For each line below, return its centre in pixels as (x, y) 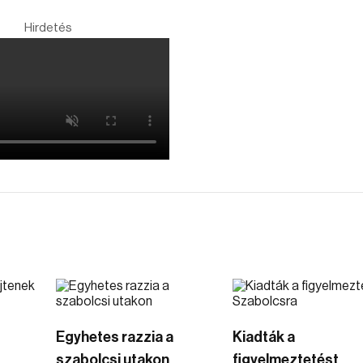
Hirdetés (48, 28)
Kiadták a (263, 337)
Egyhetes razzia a (115, 337)
